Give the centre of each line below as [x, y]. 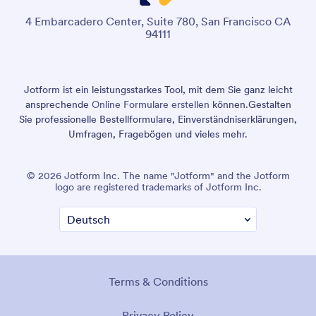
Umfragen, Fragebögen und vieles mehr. [158, 134]
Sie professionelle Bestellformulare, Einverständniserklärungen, [158, 119]
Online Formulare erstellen [150, 104]
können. [229, 104]
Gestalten [269, 104]
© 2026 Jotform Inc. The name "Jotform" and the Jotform [158, 175]
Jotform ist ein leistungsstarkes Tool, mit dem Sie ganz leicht [158, 89]
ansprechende [58, 104]
